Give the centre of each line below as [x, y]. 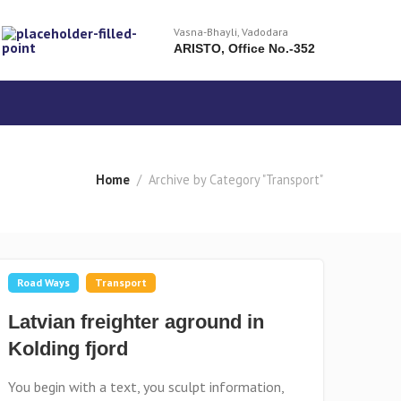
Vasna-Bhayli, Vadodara [230, 32]
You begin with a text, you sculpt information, [146, 387]
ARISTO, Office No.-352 [244, 48]
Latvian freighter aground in [137, 322]
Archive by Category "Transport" [236, 179]
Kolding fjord [68, 349]
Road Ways [44, 282]
